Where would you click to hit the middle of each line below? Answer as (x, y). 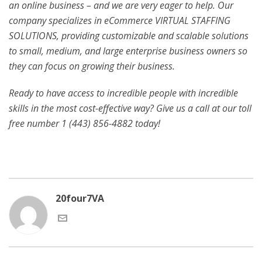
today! (148, 123)
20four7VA (80, 198)
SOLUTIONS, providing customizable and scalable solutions (129, 35)
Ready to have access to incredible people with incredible (123, 93)
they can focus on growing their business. (92, 66)
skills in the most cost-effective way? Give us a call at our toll (130, 108)
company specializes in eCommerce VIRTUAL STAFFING (120, 20)
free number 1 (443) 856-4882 (72, 123)
